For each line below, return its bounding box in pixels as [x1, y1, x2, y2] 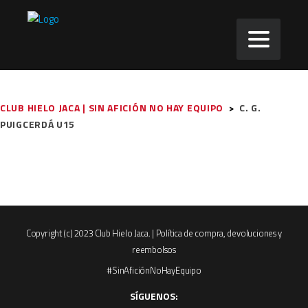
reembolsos [132, 243, 176, 256]
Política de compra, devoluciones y [155, 226, 283, 240]
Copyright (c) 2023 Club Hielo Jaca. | [25, 226, 156, 240]
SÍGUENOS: [130, 289, 178, 303]
